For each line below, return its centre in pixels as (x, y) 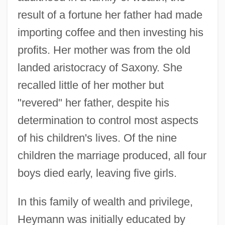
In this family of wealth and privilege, (105, 201)
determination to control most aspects (108, 120)
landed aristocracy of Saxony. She (100, 67)
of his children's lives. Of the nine (97, 138)
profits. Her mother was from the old (104, 50)
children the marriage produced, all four (112, 155)
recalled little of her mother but (90, 85)
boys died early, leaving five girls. (97, 173)
